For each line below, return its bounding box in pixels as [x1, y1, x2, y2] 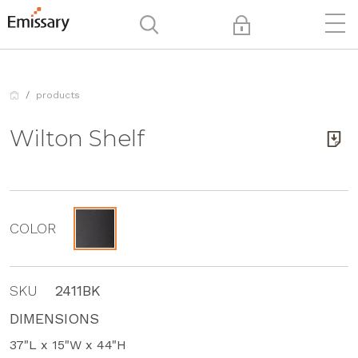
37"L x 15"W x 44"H [10, 336, 126, 352]
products [36, 89, 80, 101]
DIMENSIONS [10, 309, 99, 327]
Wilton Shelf [10, 125, 145, 152]
